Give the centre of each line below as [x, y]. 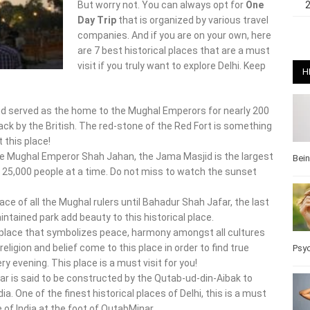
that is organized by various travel [192, 20]
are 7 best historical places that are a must [174, 50]
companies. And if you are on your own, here [174, 35]
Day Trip [97, 20]
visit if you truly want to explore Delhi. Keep [172, 65]
